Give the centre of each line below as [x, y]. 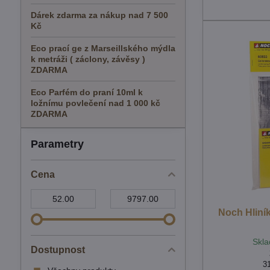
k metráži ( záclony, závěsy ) [88, 59]
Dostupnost [58, 250]
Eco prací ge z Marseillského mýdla [103, 48]
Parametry [57, 144]
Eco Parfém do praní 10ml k [86, 92]
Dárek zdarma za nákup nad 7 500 [99, 15]
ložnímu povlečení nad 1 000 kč [95, 103]
